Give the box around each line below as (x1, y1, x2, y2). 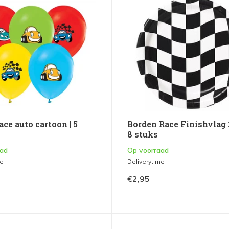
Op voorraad (127, 146, 169, 155)
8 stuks (127, 129, 158, 140)
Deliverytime (127, 157, 165, 166)
